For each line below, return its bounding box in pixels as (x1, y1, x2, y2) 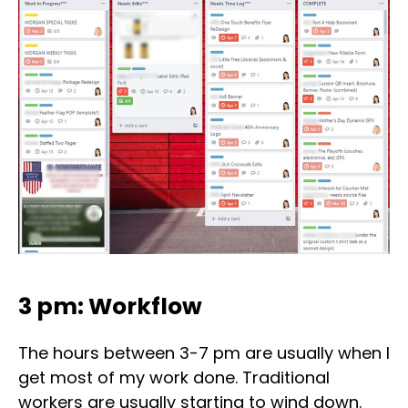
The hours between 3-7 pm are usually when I (18, 342, 390, 365)
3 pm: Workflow (18, 291, 202, 323)
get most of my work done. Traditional (18, 366, 330, 390)
